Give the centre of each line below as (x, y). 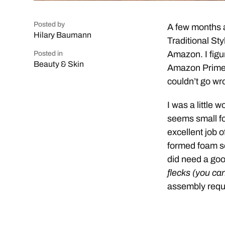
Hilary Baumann (63, 35)
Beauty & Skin (59, 64)
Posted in (48, 53)
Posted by (49, 24)
